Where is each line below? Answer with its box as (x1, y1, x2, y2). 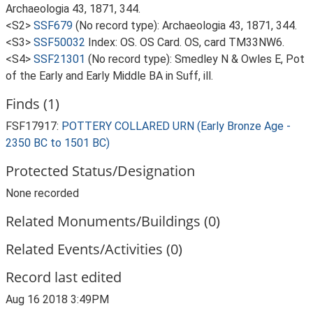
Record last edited (6, 268, 122, 286)
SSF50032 (34, 36, 85, 49)
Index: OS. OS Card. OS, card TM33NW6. (88, 36, 284, 49)
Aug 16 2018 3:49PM (6, 293, 109, 306)
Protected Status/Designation (6, 161, 195, 180)
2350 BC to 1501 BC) (6, 136, 110, 150)
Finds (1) (6, 94, 59, 113)
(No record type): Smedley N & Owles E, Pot (88, 52, 305, 66)
